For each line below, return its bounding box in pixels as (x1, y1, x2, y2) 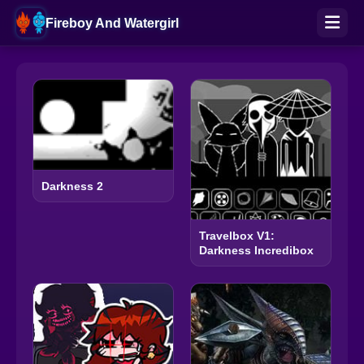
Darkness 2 (41, 180, 103, 193)
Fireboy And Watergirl (45, 15, 179, 30)
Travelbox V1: (199, 229, 275, 242)
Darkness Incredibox (199, 244, 314, 257)
